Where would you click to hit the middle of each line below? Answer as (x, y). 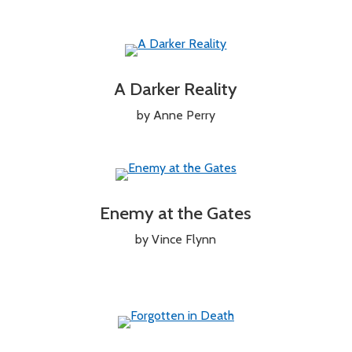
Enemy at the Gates (176, 213)
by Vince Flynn (176, 239)
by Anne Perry (176, 115)
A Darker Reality (176, 88)
